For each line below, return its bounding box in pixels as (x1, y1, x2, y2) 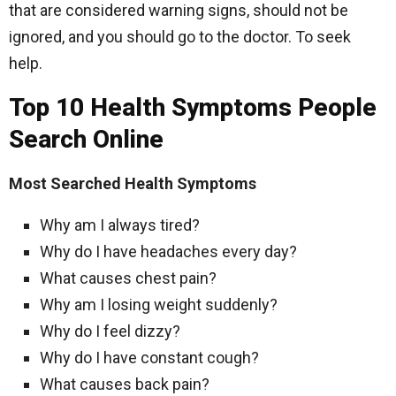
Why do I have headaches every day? (40, 242, 297, 261)
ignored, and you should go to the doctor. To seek (9, 27, 351, 46)
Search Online (9, 125, 164, 154)
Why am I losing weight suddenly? (40, 295, 278, 314)
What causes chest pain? (40, 269, 217, 287)
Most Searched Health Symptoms (9, 174, 256, 193)
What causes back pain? (40, 375, 209, 393)
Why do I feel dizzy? (40, 322, 180, 340)
